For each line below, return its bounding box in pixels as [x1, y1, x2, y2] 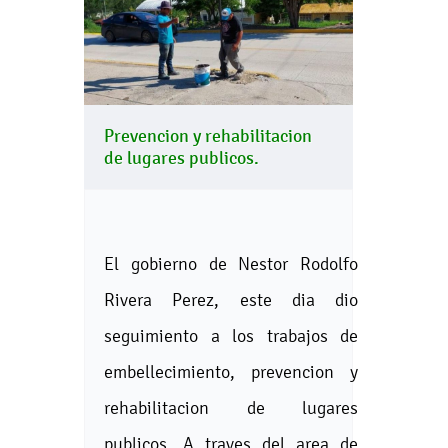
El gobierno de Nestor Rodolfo [104, 252, 358, 274]
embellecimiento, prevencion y [104, 360, 358, 382]
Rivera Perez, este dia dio [104, 288, 358, 310]
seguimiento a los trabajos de [104, 324, 358, 346]
